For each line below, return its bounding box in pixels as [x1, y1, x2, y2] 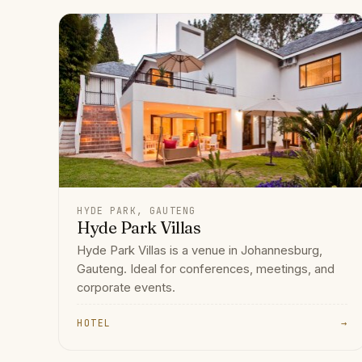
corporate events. [77, 280, 176, 295]
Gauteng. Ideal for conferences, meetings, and [77, 261, 335, 276]
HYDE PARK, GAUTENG [77, 204, 196, 217]
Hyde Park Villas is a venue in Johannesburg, [77, 242, 323, 258]
